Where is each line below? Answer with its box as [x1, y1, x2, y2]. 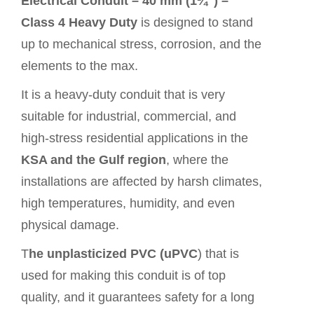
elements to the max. [21, 59, 138, 73]
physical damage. [21, 218, 119, 232]
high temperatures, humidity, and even [21, 196, 235, 210]
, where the [166, 153, 228, 167]
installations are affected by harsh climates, [21, 175, 262, 189]
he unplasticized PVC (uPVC [29, 247, 198, 261]
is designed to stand [141, 15, 253, 29]
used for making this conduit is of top [21, 268, 226, 282]
